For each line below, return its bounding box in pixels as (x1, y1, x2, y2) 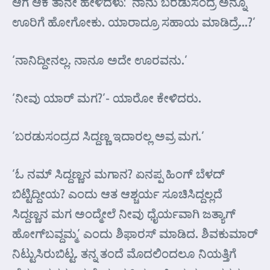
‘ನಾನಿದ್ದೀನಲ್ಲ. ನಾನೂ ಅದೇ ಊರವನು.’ (12, 52, 187, 67)
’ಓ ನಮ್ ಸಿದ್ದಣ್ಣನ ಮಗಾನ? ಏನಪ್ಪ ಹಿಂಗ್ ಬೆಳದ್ (12, 166, 225, 181)
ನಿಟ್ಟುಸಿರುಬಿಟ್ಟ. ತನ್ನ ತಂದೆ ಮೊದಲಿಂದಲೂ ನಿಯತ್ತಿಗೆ (12, 245, 236, 261)
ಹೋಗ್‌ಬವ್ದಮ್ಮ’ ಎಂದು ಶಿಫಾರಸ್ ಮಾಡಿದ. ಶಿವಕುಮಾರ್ (12, 225, 258, 241)
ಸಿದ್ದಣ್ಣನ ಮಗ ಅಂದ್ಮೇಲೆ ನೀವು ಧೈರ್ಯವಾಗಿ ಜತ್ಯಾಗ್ (12, 206, 236, 221)
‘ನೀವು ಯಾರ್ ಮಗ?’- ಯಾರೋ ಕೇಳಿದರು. (12, 90, 201, 105)
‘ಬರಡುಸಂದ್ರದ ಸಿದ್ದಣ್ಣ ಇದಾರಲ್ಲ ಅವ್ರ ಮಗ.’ (12, 128, 204, 143)
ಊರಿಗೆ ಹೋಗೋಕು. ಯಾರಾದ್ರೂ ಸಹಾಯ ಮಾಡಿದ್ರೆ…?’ (12, 14, 256, 30)
